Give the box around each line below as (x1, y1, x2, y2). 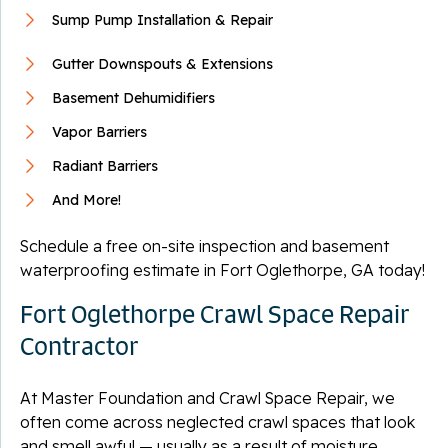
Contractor (20, 329, 139, 362)
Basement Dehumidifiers (52, 88, 215, 107)
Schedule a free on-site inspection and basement (20, 235, 389, 256)
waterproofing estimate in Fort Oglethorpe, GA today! (20, 259, 425, 280)
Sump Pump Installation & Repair (52, 10, 273, 29)
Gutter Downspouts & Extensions (52, 54, 273, 73)
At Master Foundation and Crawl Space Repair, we (20, 387, 395, 408)
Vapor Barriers (52, 122, 147, 141)
